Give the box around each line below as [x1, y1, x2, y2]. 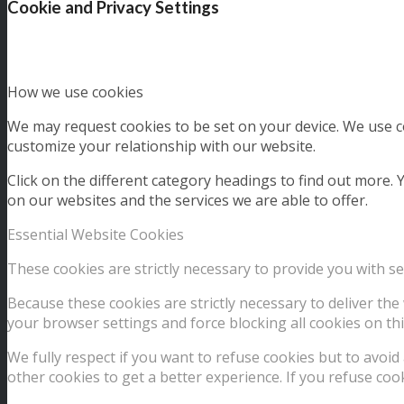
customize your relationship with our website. [7, 136, 316, 157]
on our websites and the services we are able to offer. [7, 190, 368, 211]
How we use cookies [7, 82, 143, 103]
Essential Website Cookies [7, 225, 184, 245]
